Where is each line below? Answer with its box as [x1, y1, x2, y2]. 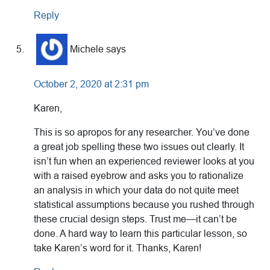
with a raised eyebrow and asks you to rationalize [34, 171, 243, 181]
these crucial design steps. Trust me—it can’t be [34, 214, 237, 225]
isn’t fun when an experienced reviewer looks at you [34, 156, 254, 167]
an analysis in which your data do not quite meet [34, 185, 239, 196]
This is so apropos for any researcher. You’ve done [34, 127, 250, 138]
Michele [70, 43, 104, 54]
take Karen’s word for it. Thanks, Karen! [34, 243, 201, 254]
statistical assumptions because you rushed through [34, 199, 254, 210]
